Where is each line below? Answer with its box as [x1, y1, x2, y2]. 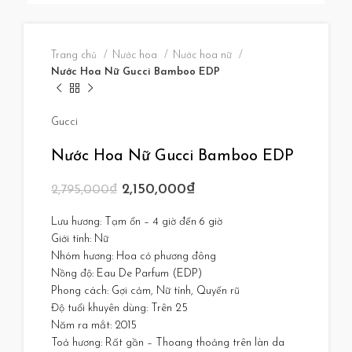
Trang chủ [51, 50, 100, 60]
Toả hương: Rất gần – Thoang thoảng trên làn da [51, 336, 284, 349]
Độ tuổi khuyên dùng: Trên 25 [51, 302, 188, 314]
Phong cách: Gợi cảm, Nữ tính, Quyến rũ [51, 284, 240, 297]
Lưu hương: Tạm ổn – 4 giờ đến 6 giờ [51, 215, 222, 228]
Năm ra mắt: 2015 [51, 319, 137, 332]
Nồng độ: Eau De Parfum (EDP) [51, 267, 202, 280]
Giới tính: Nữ [51, 233, 108, 245]
